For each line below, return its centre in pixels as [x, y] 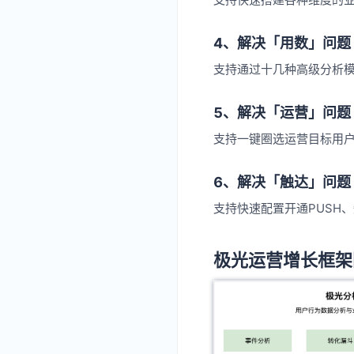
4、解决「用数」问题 [282, 43]
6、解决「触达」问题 [282, 183]
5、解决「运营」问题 [282, 113]
